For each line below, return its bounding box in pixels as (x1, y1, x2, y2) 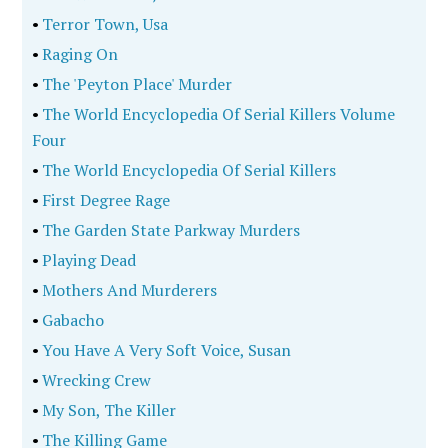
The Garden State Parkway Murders (39, 219, 301, 241)
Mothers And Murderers (39, 279, 218, 301)
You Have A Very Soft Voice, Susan (39, 339, 292, 361)
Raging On (39, 43, 119, 65)
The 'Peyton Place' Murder (39, 73, 233, 95)
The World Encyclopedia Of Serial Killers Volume (39, 103, 396, 125)
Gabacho (39, 309, 105, 331)
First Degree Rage (39, 189, 171, 211)
